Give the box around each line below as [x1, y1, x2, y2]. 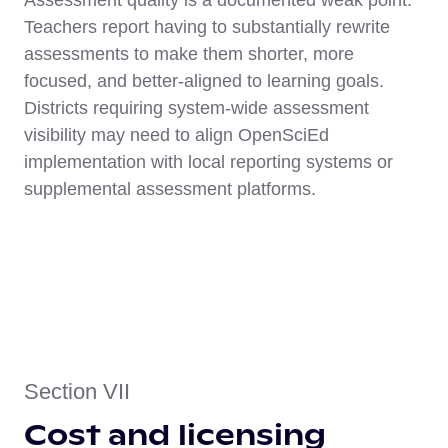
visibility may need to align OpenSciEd [24, 125, 329, 146]
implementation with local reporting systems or [24, 152, 393, 173]
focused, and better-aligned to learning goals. [24, 71, 384, 92]
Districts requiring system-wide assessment [24, 98, 369, 119]
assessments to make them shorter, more [24, 44, 354, 65]
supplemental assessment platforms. [24, 179, 316, 200]
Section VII [24, 379, 130, 405]
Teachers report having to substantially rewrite [24, 17, 390, 38]
